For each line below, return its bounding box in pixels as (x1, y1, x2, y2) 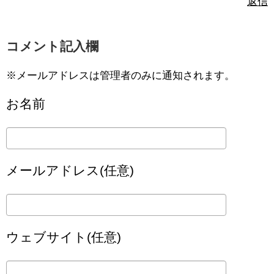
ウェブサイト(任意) (6, 230, 121, 245)
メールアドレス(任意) (6, 163, 134, 178)
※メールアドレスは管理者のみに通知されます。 (6, 70, 235, 82)
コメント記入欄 (6, 39, 98, 54)
